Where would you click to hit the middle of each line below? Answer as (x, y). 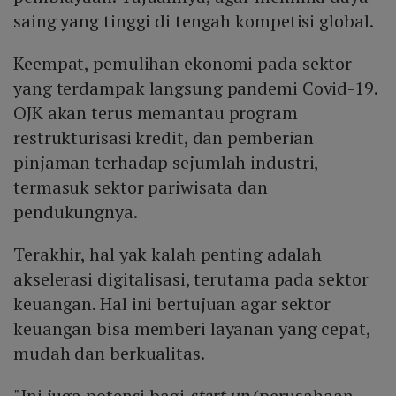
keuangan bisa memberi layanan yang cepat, (192, 329)
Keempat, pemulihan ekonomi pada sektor (183, 64)
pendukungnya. (76, 212)
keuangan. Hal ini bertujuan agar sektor (172, 304)
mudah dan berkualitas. (109, 354)
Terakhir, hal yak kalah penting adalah (168, 255)
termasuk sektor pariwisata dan (141, 187)
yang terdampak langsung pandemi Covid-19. (195, 88)
